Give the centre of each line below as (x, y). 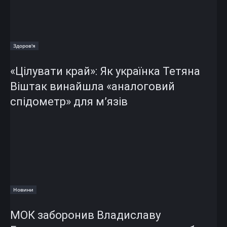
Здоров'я (24, 45)
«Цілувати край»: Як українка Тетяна (105, 71)
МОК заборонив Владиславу (85, 215)
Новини (23, 189)
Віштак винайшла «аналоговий (92, 86)
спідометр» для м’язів (69, 101)
